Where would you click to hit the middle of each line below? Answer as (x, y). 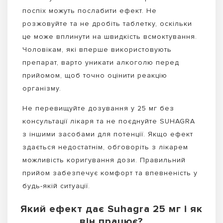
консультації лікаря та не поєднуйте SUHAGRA (109, 121)
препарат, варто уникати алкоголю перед (101, 62)
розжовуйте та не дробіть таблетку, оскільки (107, 23)
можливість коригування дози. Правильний (104, 160)
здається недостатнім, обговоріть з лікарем (105, 147)
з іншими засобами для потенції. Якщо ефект (108, 134)
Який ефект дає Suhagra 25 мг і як (111, 209)
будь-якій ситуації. (56, 186)
